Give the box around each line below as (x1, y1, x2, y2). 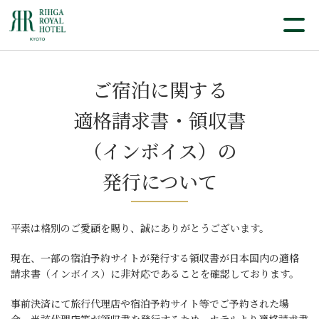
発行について (102, 167, 217, 195)
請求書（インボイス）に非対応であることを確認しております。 (11, 266, 299, 281)
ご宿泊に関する (92, 75, 227, 103)
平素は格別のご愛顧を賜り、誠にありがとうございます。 (11, 221, 269, 235)
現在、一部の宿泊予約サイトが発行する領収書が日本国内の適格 (11, 251, 299, 265)
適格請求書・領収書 (73, 106, 246, 134)
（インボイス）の (83, 137, 236, 164)
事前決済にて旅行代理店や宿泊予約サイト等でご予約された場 (11, 296, 289, 310)
